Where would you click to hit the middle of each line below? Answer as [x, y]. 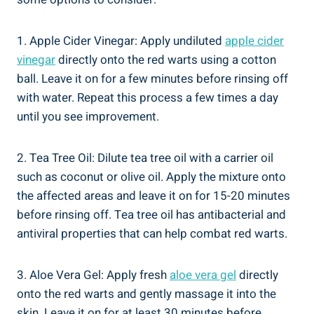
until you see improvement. [88, 116]
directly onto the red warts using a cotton [166, 60]
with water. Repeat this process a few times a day [148, 97]
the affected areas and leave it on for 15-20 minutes [153, 196]
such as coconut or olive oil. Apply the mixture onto [151, 177]
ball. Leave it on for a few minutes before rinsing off [152, 78]
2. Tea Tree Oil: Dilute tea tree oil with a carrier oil [145, 158]
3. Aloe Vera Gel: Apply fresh [93, 275]
